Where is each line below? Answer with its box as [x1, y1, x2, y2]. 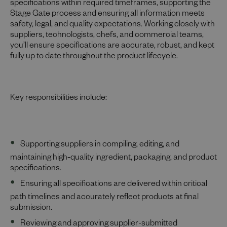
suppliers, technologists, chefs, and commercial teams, [10, 31, 204, 41]
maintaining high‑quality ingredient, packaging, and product [10, 154, 217, 163]
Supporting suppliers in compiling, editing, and [20, 141, 179, 150]
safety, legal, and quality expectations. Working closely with [10, 21, 215, 30]
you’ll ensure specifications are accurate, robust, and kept [10, 42, 214, 51]
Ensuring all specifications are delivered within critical [20, 180, 207, 190]
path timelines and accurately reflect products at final [10, 194, 199, 203]
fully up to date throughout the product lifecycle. [10, 53, 178, 62]
